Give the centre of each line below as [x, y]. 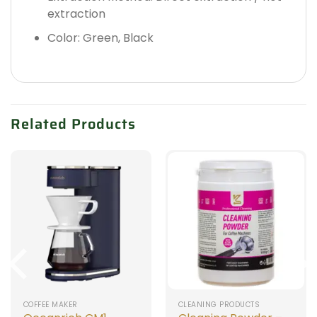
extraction [76, 14]
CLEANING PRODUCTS [219, 304]
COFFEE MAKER [50, 304]
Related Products [73, 124]
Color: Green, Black [100, 38]
